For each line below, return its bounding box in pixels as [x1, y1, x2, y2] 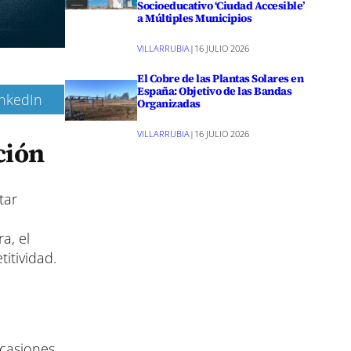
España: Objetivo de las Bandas [137, 82, 292, 99]
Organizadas [137, 95, 201, 111]
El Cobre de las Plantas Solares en [137, 70, 304, 86]
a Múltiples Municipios [137, 10, 252, 27]
